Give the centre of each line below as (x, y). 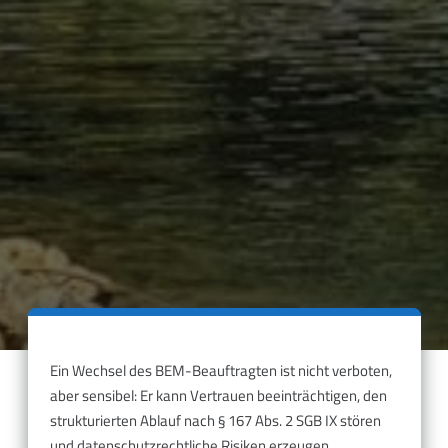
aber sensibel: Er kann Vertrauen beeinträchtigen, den (218, 395)
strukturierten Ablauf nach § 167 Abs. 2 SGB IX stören (215, 420)
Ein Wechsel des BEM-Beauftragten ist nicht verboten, (221, 370)
